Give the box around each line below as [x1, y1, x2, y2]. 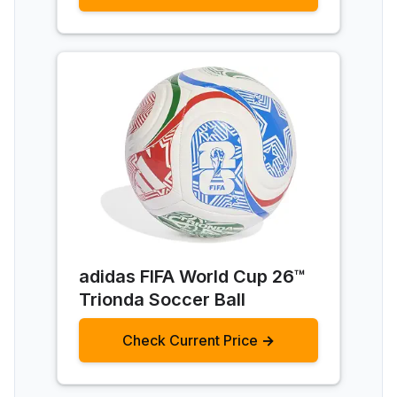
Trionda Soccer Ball [79, 288, 245, 310]
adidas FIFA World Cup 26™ [79, 265, 306, 287]
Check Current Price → [122, 331, 275, 349]
